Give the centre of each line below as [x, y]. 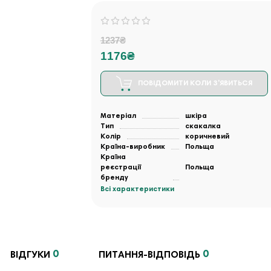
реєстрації [120, 168]
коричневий [207, 137]
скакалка [203, 126]
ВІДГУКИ [30, 255]
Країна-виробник [132, 147]
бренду [114, 178]
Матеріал [118, 116]
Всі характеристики [137, 189]
